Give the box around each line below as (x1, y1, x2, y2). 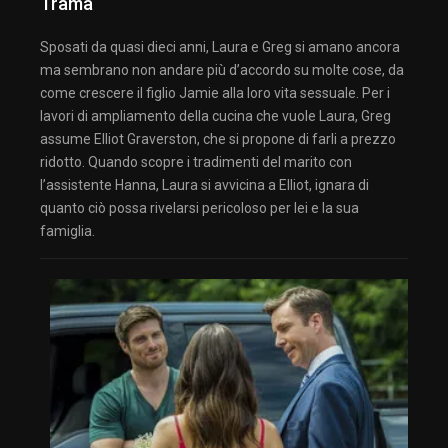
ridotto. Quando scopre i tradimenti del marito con (40, 153, 352, 170)
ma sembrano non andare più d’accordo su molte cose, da (40, 61, 404, 78)
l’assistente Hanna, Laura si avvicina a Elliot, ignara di (40, 176, 369, 193)
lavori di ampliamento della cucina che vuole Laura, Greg (40, 107, 391, 124)
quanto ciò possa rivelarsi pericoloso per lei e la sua (40, 199, 359, 216)
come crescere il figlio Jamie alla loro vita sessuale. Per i (40, 84, 390, 101)
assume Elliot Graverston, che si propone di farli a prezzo (40, 130, 396, 147)
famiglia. (40, 222, 95, 239)
